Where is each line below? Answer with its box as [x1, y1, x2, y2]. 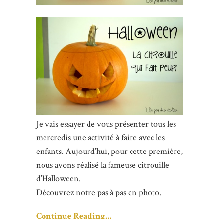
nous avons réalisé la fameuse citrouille [36, 159, 169, 171]
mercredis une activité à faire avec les [36, 131, 165, 143]
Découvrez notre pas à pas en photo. [36, 186, 161, 198]
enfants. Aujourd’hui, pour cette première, [36, 145, 183, 157]
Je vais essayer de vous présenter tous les [36, 118, 176, 130]
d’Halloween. [36, 173, 81, 184]
